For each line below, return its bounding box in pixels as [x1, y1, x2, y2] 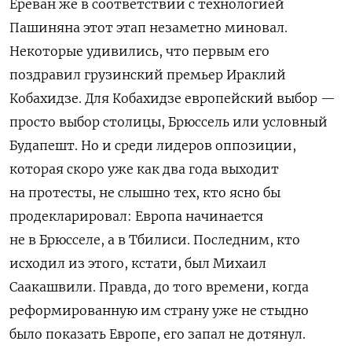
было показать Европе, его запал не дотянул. [9, 326, 306, 343]
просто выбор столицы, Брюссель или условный [9, 114, 328, 130]
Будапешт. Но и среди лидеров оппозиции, [9, 137, 296, 154]
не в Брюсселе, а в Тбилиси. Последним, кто [9, 232, 300, 248]
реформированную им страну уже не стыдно [9, 302, 309, 319]
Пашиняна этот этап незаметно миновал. [9, 20, 288, 36]
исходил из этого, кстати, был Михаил [9, 255, 266, 272]
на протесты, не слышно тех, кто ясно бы [9, 185, 280, 201]
